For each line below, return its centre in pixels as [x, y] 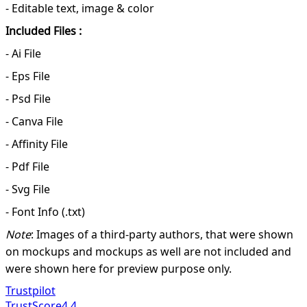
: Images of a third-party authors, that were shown [162, 235]
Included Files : [44, 31]
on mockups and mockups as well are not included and [148, 252]
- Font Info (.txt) [45, 212]
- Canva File [34, 122]
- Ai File [23, 54]
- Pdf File [27, 167]
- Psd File [28, 99]
